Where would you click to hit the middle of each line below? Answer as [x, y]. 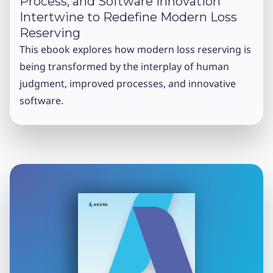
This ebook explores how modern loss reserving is [135, 49]
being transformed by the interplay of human [124, 66]
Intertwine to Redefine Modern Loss [128, 17]
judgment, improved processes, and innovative [128, 83]
